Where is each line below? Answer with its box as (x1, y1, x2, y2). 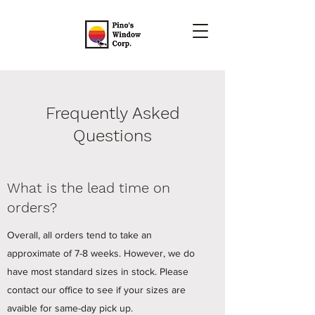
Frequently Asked (45, 103, 180, 123)
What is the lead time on (7, 179, 170, 196)
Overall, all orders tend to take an (7, 229, 152, 240)
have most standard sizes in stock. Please (7, 266, 188, 277)
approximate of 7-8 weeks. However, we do (7, 247, 195, 259)
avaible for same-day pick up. (7, 302, 133, 314)
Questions (73, 126, 152, 146)
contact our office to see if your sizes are (7, 284, 186, 295)
